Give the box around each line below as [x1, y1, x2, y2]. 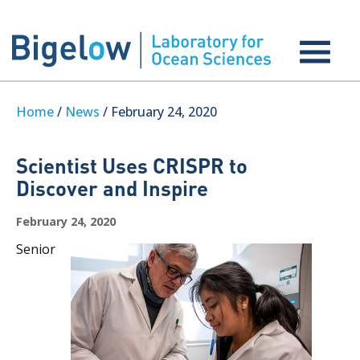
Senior [16, 240, 55, 258]
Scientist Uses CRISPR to [16, 152, 247, 178]
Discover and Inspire [16, 174, 208, 201]
